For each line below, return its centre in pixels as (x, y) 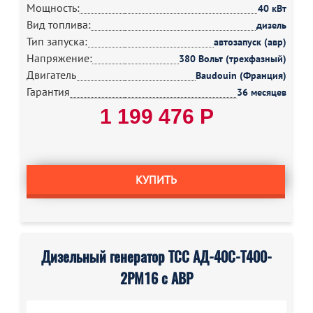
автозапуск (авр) (250, 42)
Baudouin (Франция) (241, 75)
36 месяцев (262, 92)
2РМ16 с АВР (156, 278)
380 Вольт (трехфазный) (233, 59)
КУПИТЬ (156, 180)
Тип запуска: (57, 41)
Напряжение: (59, 58)
